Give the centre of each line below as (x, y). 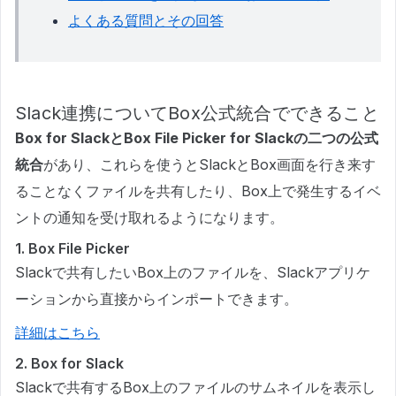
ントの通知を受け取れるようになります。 (149, 218)
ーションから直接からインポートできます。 (156, 299)
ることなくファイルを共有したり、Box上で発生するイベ (198, 191)
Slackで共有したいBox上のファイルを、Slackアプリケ (193, 273)
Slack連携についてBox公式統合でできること (197, 114)
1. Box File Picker (72, 249)
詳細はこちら (57, 333)
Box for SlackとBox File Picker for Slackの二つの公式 (197, 138)
